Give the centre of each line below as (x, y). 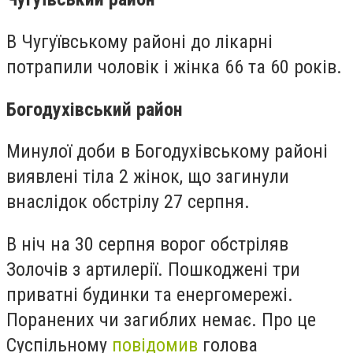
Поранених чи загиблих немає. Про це (161, 320)
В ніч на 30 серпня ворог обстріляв (147, 244)
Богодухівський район (95, 109)
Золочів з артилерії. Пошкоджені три (153, 269)
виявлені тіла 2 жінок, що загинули (148, 177)
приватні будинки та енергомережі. (150, 294)
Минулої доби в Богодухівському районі (167, 152)
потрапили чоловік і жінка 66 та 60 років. (174, 67)
